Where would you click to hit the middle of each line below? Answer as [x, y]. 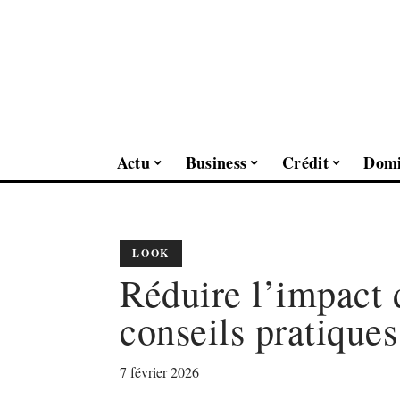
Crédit [305, 162]
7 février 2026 [159, 372]
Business [216, 162]
